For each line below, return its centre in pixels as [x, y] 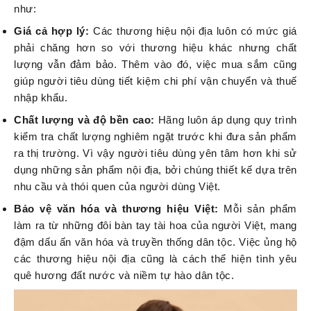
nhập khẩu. [41, 98]
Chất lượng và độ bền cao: [86, 120]
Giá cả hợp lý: [53, 31]
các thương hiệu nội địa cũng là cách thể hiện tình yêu [155, 259]
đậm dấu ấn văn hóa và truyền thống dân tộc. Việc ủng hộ [155, 242]
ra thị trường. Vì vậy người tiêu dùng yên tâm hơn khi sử [155, 153]
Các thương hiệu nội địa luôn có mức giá [195, 31]
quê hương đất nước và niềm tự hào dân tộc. [124, 276]
